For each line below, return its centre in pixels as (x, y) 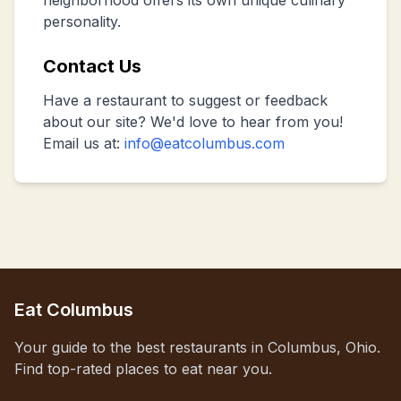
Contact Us (92, 66)
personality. (82, 21)
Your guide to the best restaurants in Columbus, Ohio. (197, 347)
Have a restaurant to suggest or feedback (185, 100)
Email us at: (84, 143)
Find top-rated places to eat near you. (143, 369)
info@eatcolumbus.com (205, 143)
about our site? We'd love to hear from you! (193, 122)
